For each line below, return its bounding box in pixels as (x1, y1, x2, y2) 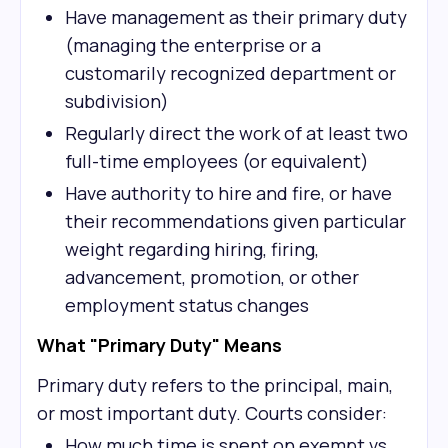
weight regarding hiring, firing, (65, 237, 319, 261)
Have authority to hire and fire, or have (65, 181, 392, 205)
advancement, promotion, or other (65, 265, 359, 289)
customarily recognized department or (65, 61, 396, 85)
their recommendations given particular (65, 209, 406, 233)
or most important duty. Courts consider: (37, 401, 387, 425)
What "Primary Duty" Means (37, 333, 282, 357)
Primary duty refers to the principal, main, (37, 373, 393, 397)
